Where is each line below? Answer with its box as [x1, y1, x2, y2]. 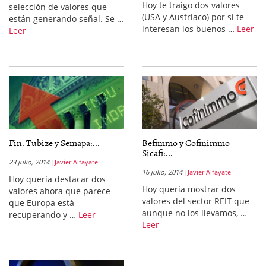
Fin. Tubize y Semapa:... [9, 135, 100, 150]
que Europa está [9, 197, 74, 208]
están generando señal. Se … [9, 13, 123, 24]
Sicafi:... [142, 145, 173, 160]
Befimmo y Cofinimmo [142, 135, 230, 150]
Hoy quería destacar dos [9, 173, 106, 185]
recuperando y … [9, 209, 78, 220]
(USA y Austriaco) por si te [142, 11, 244, 23]
